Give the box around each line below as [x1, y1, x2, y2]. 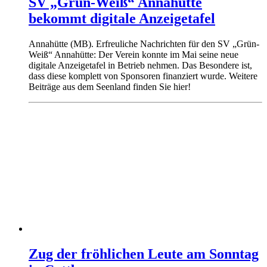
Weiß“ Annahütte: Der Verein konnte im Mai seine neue [29, 49, 238, 60]
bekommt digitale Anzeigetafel [29, 10, 215, 26]
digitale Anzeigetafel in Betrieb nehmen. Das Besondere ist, [29, 60, 252, 70]
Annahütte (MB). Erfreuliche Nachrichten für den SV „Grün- [29, 38, 259, 49]
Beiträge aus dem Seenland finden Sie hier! [29, 81, 191, 92]
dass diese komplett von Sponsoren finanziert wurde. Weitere [29, 70, 257, 81]
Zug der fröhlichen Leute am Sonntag [29, 246, 259, 262]
